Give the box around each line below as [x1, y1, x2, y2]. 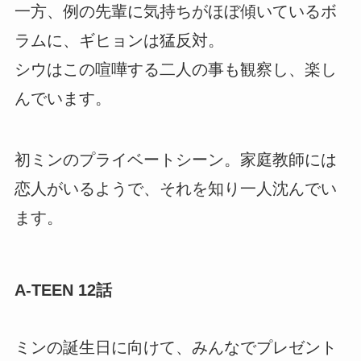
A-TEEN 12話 [14, 280, 112, 299]
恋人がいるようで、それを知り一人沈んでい [14, 179, 337, 197]
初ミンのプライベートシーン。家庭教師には [14, 150, 337, 168]
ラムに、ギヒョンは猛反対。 [14, 31, 224, 49]
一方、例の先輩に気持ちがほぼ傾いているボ [14, 2, 337, 20]
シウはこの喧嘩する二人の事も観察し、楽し [14, 60, 337, 78]
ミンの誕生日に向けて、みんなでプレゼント [14, 338, 337, 357]
